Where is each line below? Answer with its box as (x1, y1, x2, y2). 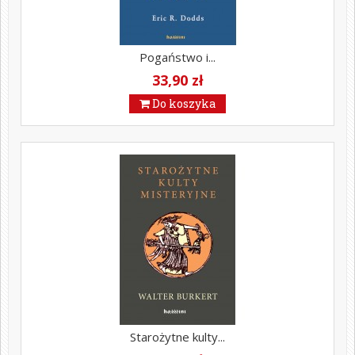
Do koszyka (150, 95, 216, 111)
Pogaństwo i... (139, 48, 216, 65)
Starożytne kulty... (130, 328, 225, 345)
